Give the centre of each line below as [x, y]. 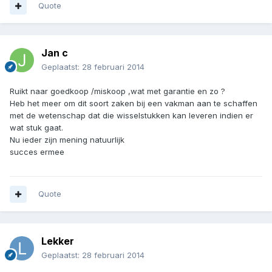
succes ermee [37, 152]
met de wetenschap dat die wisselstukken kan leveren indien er [131, 116]
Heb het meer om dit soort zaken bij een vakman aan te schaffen [134, 104]
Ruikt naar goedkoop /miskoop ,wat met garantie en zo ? [117, 91]
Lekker [58, 241]
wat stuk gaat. [36, 128]
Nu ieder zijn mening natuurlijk [67, 140]
